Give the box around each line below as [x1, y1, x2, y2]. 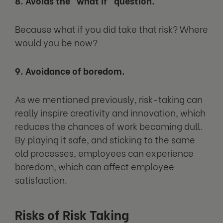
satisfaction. [15, 172, 67, 186]
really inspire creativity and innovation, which [15, 105, 206, 119]
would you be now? [15, 35, 98, 49]
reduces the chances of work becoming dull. [15, 118, 203, 132]
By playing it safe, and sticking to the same [15, 132, 195, 146]
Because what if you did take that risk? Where [15, 21, 208, 35]
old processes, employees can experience [15, 145, 194, 159]
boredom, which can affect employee [15, 159, 174, 173]
